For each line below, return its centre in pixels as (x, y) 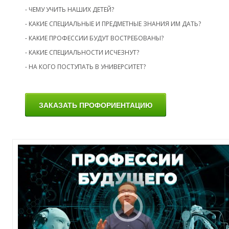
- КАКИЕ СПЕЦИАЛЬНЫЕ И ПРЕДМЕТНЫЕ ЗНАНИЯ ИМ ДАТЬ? (113, 24)
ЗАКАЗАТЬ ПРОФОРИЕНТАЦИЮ (96, 105)
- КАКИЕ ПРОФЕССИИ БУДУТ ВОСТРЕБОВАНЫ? (94, 38)
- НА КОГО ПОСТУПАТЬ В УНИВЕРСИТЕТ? (85, 66)
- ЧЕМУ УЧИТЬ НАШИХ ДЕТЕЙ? (70, 9)
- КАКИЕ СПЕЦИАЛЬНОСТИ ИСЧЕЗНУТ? (82, 52)
